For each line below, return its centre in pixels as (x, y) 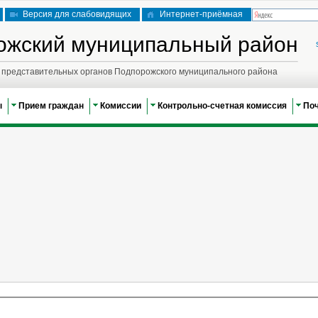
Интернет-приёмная (201, 14)
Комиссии (121, 106)
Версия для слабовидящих (77, 14)
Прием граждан (51, 106)
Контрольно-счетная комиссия (222, 106)
